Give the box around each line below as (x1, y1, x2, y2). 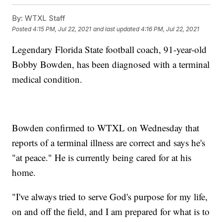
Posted (12, 25, 33, 33)
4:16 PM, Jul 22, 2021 (141, 25, 200, 33)
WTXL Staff (23, 13, 66, 23)
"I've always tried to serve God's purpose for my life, (12, 190, 208, 203)
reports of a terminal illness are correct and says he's (12, 136, 206, 149)
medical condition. (12, 73, 83, 86)
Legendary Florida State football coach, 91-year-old (12, 43, 207, 56)
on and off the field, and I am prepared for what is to (12, 205, 210, 218)
